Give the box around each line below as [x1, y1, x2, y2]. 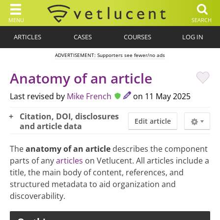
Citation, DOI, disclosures [20, 110, 119, 122]
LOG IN [182, 32, 203, 41]
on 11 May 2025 [131, 90, 191, 102]
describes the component [110, 143, 208, 154]
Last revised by [10, 90, 67, 102]
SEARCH [191, 16, 212, 24]
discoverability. [10, 190, 65, 201]
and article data [20, 120, 82, 132]
